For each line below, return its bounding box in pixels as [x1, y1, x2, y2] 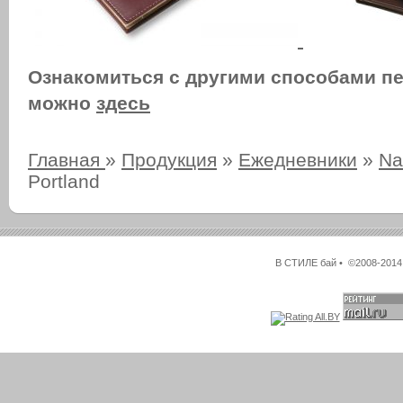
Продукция [121, 149, 217, 171]
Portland [28, 171, 100, 193]
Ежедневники [238, 149, 357, 171]
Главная [28, 149, 105, 171]
